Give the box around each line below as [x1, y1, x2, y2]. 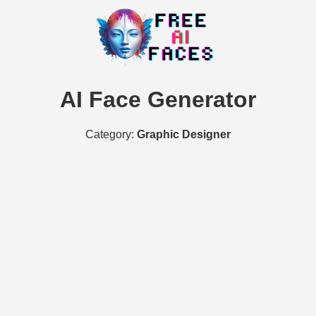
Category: [85, 128, 137, 140]
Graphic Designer [137, 128, 231, 140]
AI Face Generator [60, 87, 256, 113]
